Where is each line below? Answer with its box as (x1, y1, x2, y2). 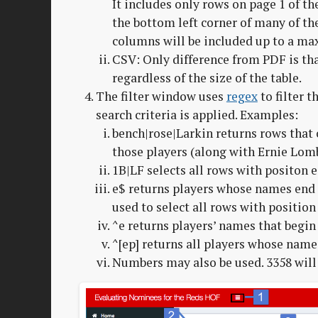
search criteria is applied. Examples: (95, 106, 298, 124)
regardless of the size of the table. (111, 70, 302, 87)
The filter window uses (95, 88, 226, 105)
